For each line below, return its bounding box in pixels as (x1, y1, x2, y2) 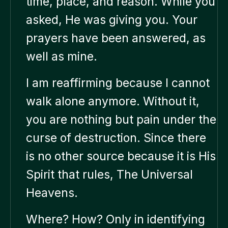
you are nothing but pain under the (26, 112, 216, 127)
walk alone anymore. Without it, (26, 94, 199, 108)
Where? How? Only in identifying (26, 212, 205, 226)
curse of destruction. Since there (26, 130, 206, 145)
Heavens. (26, 185, 78, 200)
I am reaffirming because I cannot (26, 75, 210, 90)
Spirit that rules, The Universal (26, 167, 193, 182)
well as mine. (26, 49, 97, 64)
